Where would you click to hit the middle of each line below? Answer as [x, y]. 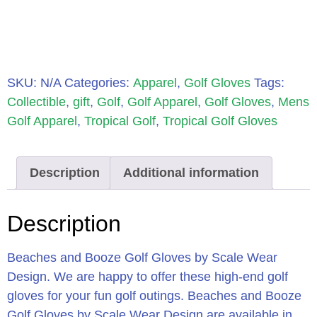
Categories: [99, 82]
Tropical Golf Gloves [220, 121]
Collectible [36, 102]
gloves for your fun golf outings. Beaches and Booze [154, 296]
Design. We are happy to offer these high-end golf [148, 277]
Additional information [191, 172]
